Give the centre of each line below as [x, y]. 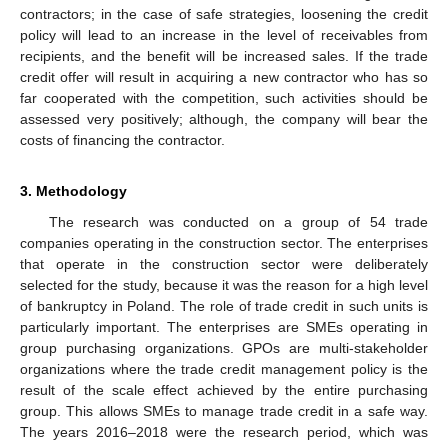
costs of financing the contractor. [122, 140]
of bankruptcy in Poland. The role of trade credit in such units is [224, 306]
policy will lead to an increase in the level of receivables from [224, 35]
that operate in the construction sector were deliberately [224, 264]
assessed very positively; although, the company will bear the [224, 119]
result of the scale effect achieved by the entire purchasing [224, 390]
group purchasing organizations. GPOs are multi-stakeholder [224, 348]
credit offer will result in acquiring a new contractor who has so [224, 77]
